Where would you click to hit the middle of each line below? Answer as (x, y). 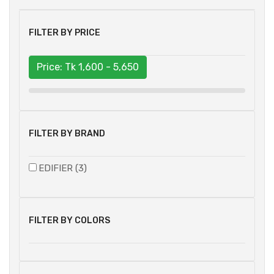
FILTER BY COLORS (69, 221)
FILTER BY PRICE (65, 33)
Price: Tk (57, 67)
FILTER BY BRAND (67, 134)
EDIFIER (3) (63, 168)
